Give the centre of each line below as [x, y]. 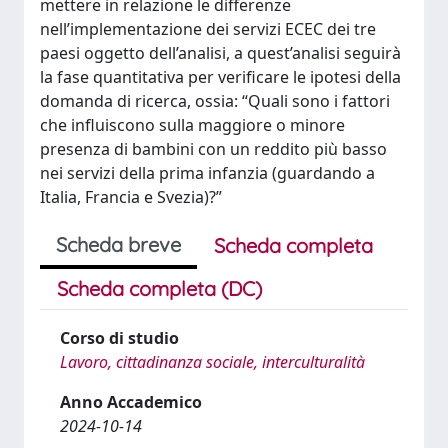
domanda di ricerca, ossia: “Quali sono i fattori [215, 101]
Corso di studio [119, 338]
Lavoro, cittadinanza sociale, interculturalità [212, 362]
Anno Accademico [131, 402]
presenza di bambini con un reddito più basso [213, 149]
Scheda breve [118, 244]
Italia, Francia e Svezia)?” [131, 197]
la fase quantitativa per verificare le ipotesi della [220, 77]
